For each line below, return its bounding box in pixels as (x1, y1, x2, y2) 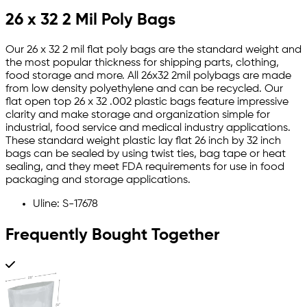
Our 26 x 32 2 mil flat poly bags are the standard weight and (5, 45, 302, 56)
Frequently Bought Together (5, 227, 220, 244)
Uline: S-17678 (33, 199, 98, 210)
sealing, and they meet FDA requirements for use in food (5, 162, 284, 173)
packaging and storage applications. (5, 175, 191, 186)
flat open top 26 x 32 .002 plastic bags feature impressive (5, 97, 288, 108)
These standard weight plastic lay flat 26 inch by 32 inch (5, 136, 281, 147)
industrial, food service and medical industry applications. (5, 123, 291, 134)
